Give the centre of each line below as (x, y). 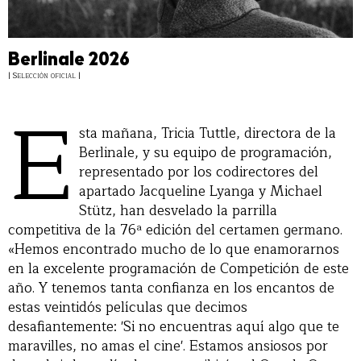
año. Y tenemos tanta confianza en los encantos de (171, 288)
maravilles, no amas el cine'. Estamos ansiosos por (168, 346)
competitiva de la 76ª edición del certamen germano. (175, 230)
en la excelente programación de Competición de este (178, 268)
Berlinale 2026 (69, 60)
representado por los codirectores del (199, 172)
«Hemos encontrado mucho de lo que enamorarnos (174, 249)
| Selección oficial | (44, 75)
